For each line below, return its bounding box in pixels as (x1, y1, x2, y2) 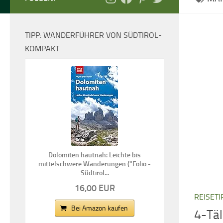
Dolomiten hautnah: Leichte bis (48, 150, 141, 159)
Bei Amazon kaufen (71, 204, 128, 213)
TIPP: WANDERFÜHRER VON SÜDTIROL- (25, 30, 162, 40)
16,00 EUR (74, 182, 115, 194)
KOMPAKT (25, 43, 59, 53)
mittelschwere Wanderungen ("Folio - (38, 159, 151, 168)
